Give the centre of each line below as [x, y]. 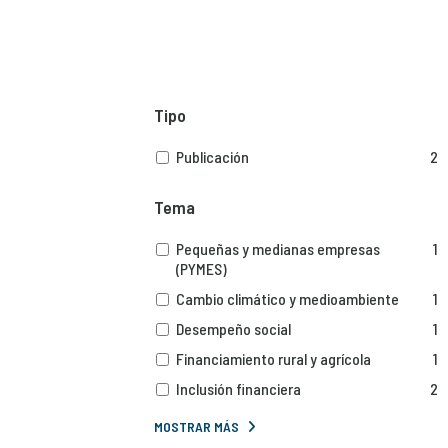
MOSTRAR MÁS [196, 426]
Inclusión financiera [239, 388]
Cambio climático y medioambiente [288, 298]
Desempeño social [234, 328]
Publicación [213, 156]
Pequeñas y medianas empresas [278, 248]
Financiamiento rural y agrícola [274, 358]
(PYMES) [202, 268]
